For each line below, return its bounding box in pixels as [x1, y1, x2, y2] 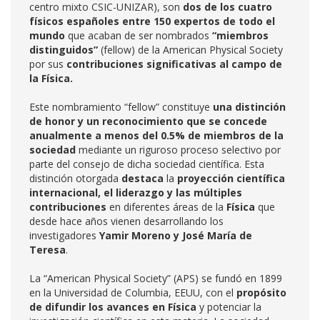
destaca [121, 171, 166, 185]
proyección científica [177, 171, 285, 185]
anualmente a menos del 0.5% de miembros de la [29, 129, 284, 142]
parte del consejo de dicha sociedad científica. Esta [29, 157, 264, 171]
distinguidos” [29, 43, 98, 56]
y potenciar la [196, 300, 261, 314]
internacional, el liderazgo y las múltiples [29, 186, 242, 199]
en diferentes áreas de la [106, 200, 224, 214]
